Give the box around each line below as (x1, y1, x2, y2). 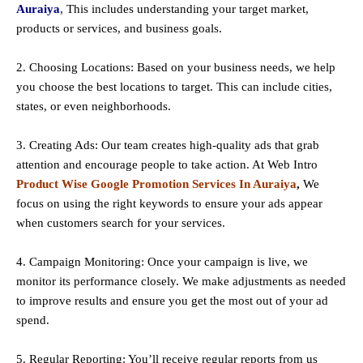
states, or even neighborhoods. (16, 100, 171, 113)
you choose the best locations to (16, 80, 181, 94)
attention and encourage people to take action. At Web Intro (16, 158, 318, 172)
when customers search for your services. (16, 216, 225, 230)
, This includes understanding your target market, (60, 2, 309, 16)
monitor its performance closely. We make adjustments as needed (16, 275, 346, 288)
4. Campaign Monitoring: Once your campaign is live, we (16, 255, 308, 269)
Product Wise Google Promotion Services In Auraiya (16, 177, 297, 191)
